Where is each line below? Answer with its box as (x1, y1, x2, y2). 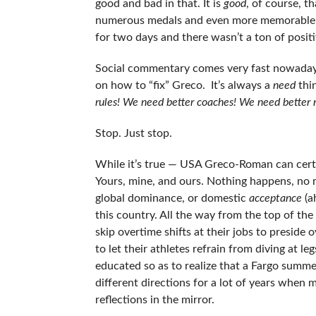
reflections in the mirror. (95, 293, 214, 305)
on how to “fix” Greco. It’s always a (95, 79, 273, 91)
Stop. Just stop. (95, 127, 172, 139)
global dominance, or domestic (95, 192, 249, 204)
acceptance (248, 192, 302, 204)
